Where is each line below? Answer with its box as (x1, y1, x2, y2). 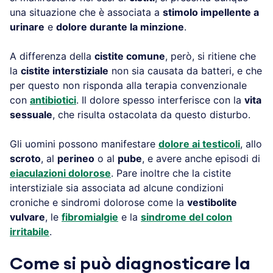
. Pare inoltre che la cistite (111, 166, 231, 179)
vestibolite (187, 196, 237, 208)
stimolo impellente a (163, 5, 259, 18)
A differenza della (10, 49, 94, 62)
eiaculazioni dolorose (10, 166, 111, 179)
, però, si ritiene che (165, 49, 256, 62)
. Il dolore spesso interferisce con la (76, 93, 244, 106)
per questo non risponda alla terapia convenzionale (10, 79, 247, 91)
